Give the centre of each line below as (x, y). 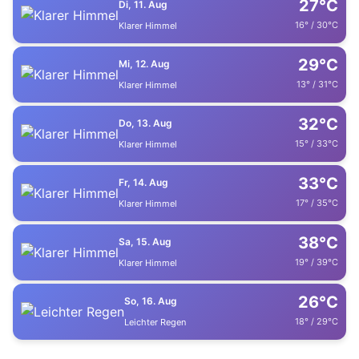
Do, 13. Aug (145, 123)
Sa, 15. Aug (145, 242)
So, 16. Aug (151, 301)
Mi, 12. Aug (144, 64)
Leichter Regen (155, 322)
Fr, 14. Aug (143, 182)
